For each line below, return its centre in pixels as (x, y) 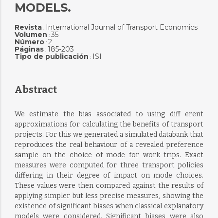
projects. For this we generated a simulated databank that (109, 135)
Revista (28, 27)
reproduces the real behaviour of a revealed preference (109, 145)
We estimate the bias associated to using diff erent (109, 114)
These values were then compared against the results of (109, 186)
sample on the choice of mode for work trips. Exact (109, 155)
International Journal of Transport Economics (121, 27)
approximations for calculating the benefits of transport (109, 124)
